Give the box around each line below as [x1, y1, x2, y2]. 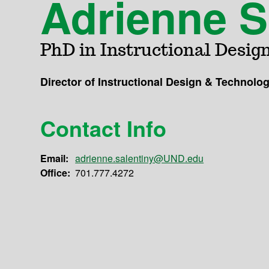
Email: [40, 151, 69, 166]
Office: [40, 166, 71, 180]
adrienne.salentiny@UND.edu [75, 151, 204, 166]
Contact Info [40, 112, 167, 144]
